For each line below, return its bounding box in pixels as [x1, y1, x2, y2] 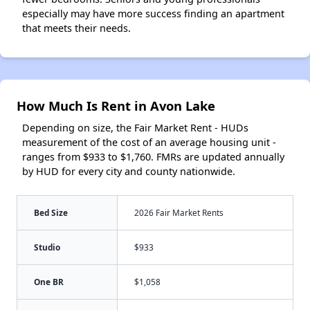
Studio [34, 241, 60, 253]
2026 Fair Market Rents [134, 207, 224, 219]
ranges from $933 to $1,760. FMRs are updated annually [22, 150, 284, 164]
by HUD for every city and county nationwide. [22, 165, 235, 179]
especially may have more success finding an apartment [22, 7, 284, 21]
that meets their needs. [22, 21, 131, 35]
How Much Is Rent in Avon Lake [17, 97, 215, 115]
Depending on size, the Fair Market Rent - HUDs [22, 121, 248, 135]
